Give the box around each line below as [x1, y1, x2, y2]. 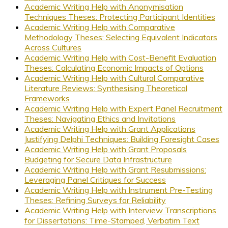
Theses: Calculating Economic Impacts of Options [24, 62, 204, 73]
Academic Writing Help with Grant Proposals [24, 144, 187, 154]
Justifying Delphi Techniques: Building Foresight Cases [24, 133, 219, 144]
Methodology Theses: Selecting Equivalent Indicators [24, 32, 217, 42]
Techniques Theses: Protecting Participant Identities [24, 11, 215, 22]
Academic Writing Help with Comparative [24, 21, 175, 32]
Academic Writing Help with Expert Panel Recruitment [24, 103, 222, 113]
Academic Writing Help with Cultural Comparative [24, 72, 204, 83]
